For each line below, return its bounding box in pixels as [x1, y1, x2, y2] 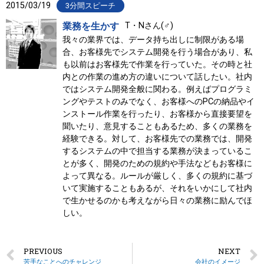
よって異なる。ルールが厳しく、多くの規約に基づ [62, 170, 252, 181]
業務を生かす [62, 20, 119, 32]
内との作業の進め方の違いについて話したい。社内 [62, 71, 252, 82]
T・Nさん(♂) [124, 20, 173, 31]
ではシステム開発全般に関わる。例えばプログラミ [62, 84, 252, 94]
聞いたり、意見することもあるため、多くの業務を [62, 121, 252, 131]
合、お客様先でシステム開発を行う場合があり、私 [62, 47, 252, 57]
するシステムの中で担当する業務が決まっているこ [62, 146, 252, 156]
